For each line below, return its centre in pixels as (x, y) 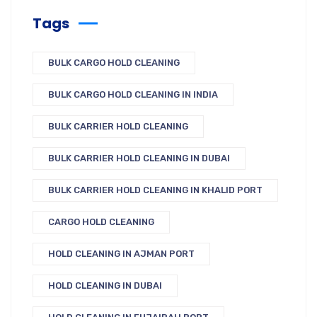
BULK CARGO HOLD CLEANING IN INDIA (133, 94)
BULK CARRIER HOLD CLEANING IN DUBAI (139, 158)
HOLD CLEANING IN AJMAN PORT (121, 254)
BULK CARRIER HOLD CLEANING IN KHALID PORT (155, 190)
